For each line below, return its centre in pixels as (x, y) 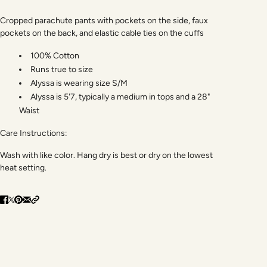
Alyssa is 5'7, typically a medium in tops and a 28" (120, 97)
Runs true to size (62, 69)
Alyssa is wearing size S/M (79, 83)
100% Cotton (55, 55)
